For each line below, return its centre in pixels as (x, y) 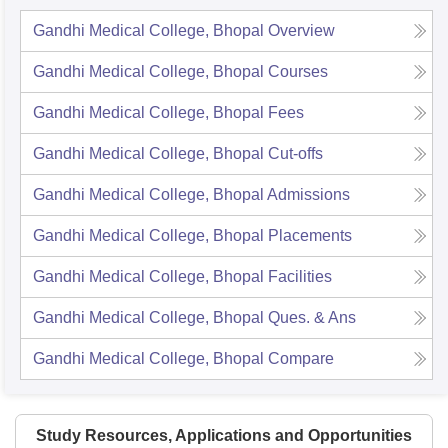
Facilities (300, 276)
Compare (301, 358)
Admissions (308, 194)
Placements (310, 235)
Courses (298, 71)
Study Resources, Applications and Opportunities (224, 435)
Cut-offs (295, 153)
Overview (301, 30)
